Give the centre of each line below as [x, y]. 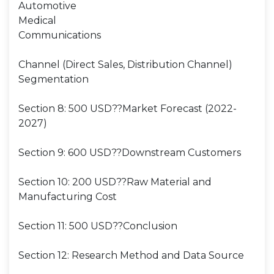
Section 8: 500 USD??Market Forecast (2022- [128, 109]
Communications [60, 35]
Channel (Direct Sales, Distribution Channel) [125, 65]
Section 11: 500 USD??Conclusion [98, 226]
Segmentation [54, 79]
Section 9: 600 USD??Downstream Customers [130, 153]
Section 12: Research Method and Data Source [131, 255]
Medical [37, 20]
